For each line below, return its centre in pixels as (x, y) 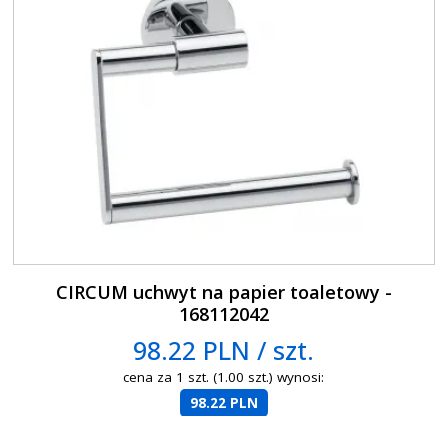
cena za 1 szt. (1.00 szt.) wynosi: (224, 376)
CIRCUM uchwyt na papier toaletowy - (223, 291)
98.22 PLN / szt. (224, 349)
